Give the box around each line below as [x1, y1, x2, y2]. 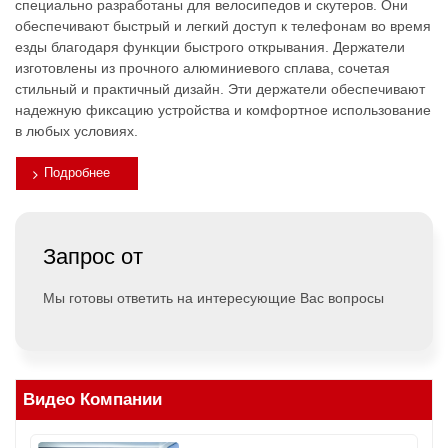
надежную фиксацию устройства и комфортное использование [15, 101, 431, 118]
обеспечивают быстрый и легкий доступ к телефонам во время [15, 17, 431, 34]
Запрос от [43, 243, 143, 269]
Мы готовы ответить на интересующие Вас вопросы [43, 289, 384, 306]
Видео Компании [23, 389, 162, 409]
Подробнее [44, 165, 110, 180]
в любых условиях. [15, 122, 138, 139]
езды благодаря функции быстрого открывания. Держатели [15, 38, 405, 55]
